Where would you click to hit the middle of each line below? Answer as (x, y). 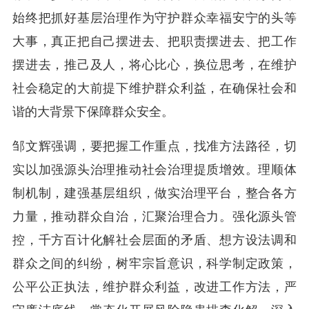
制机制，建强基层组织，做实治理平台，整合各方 (154, 193)
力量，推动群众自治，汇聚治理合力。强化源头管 (154, 217)
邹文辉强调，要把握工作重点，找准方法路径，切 (154, 147)
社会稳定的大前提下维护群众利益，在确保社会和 (154, 89)
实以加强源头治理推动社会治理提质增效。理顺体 (154, 170)
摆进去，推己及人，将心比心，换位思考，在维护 (154, 65)
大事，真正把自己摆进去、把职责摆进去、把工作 (154, 42)
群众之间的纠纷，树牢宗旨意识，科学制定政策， (154, 264)
